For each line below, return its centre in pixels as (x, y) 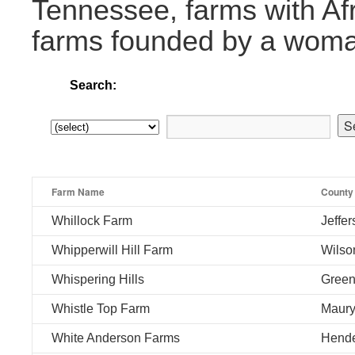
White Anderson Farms (116, 338)
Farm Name (78, 192)
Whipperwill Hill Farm (112, 250)
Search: (93, 85)
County (337, 192)
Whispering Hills (98, 279)
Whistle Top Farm (101, 309)
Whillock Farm (92, 221)
